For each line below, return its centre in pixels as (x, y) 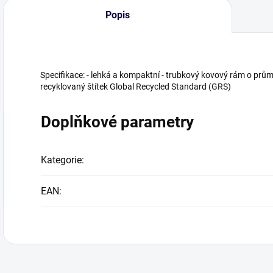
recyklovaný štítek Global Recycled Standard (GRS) (136, 87)
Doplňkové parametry (117, 122)
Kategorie (61, 160)
